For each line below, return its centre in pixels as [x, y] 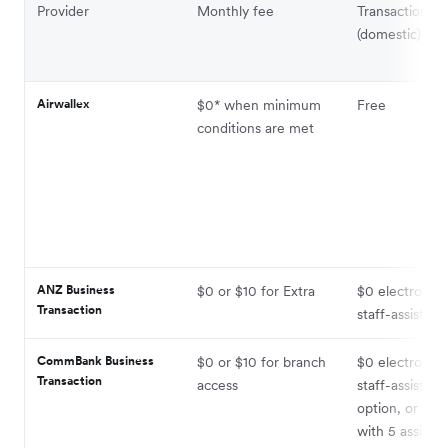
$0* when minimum [259, 104]
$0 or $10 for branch [261, 361]
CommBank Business [95, 360]
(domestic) [389, 33]
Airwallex [63, 103]
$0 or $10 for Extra [256, 290]
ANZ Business [76, 289]
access [217, 384]
